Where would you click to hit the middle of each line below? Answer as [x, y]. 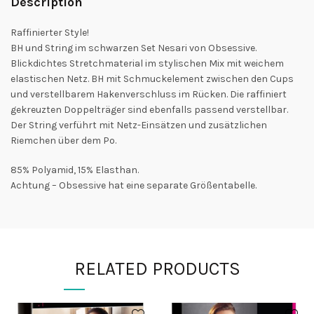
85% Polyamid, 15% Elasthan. [75, 170]
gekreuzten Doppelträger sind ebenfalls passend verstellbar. [149, 109]
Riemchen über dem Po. [63, 140]
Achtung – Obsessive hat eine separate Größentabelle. [134, 185]
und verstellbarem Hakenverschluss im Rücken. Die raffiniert [149, 94]
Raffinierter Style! [50, 32]
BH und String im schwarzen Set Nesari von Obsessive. [134, 48]
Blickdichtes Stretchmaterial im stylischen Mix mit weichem [147, 63]
